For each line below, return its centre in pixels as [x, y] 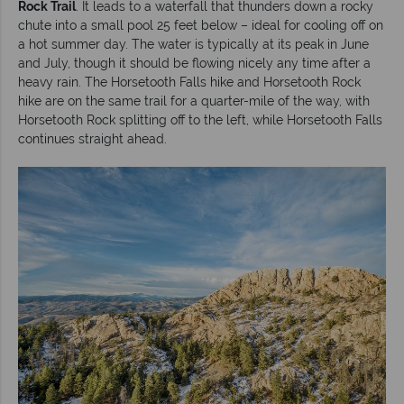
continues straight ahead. [92, 138]
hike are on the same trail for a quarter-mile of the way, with [194, 101]
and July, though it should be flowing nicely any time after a [194, 63]
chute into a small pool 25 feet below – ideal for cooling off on [201, 25]
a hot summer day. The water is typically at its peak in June [193, 44]
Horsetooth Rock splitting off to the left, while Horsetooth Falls [200, 119]
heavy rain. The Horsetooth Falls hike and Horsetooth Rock [189, 82]
